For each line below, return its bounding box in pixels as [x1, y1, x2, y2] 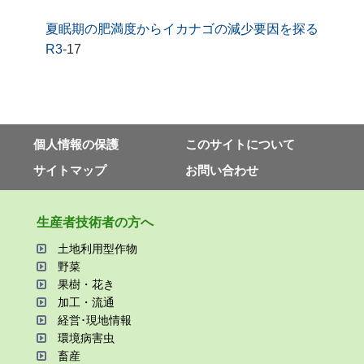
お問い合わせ [184, 163, 258, 178]
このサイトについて [184, 136, 295, 151]
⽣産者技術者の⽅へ [36, 215, 154, 230]
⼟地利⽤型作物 [57, 241, 137, 255]
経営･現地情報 [57, 313, 132, 327]
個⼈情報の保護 [32, 136, 119, 151]
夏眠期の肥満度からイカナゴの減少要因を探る [45, 22, 331, 37]
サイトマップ [32, 163, 106, 178]
